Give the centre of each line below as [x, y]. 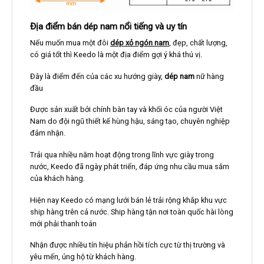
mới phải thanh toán [63, 223]
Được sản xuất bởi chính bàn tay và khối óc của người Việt [126, 110]
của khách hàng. [57, 178]
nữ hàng [209, 76]
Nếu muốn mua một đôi [70, 43]
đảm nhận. [47, 133]
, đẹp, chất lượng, [198, 43]
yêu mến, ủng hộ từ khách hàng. [83, 257]
